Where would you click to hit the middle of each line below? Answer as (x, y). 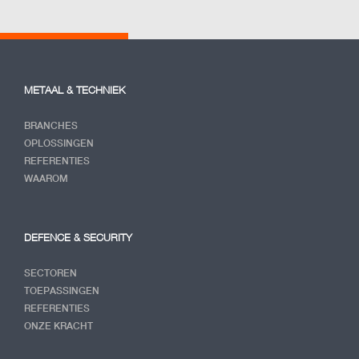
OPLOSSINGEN (59, 143)
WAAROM (46, 179)
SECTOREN (50, 273)
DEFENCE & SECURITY (78, 238)
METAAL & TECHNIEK (75, 90)
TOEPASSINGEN (62, 291)
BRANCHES (51, 126)
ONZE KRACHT (58, 326)
